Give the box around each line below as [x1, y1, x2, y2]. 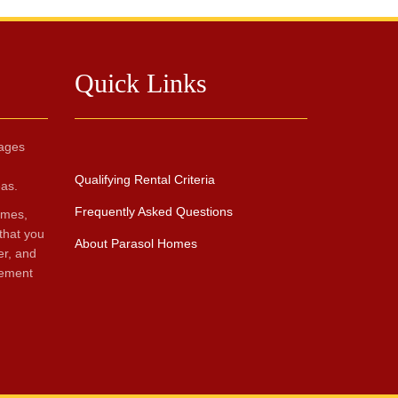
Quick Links [74, 68, 207, 98]
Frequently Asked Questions [74, 204, 233, 219]
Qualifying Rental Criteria [74, 172, 215, 187]
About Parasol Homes [74, 236, 197, 251]
